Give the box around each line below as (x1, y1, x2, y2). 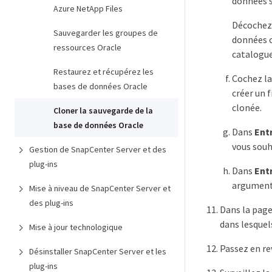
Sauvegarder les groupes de (53, 27, 158, 38)
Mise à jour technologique (29, 222, 123, 233)
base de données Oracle (53, 120, 143, 131)
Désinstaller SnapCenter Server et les (29, 246, 166, 257)
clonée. (232, 101, 262, 114)
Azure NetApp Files (53, 3, 123, 14)
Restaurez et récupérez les (53, 66, 154, 77)
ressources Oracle (53, 42, 121, 53)
